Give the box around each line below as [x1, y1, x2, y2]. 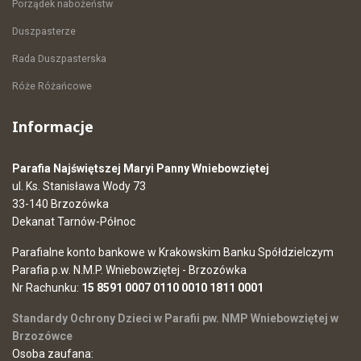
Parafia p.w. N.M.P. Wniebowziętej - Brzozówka [12, 263, 247, 276]
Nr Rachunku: [12, 281, 81, 294]
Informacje [12, 117, 93, 136]
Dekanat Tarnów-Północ [12, 215, 135, 228]
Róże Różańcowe [12, 81, 92, 92]
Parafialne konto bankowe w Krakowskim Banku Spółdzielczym [12, 246, 334, 259]
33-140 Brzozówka [12, 197, 109, 210]
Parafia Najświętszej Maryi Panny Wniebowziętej [12, 162, 284, 175]
